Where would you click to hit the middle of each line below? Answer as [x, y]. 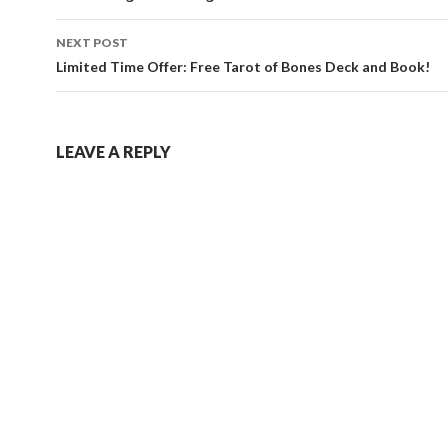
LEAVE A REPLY [113, 151]
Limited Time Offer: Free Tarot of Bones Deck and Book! [243, 66]
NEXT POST [92, 42]
